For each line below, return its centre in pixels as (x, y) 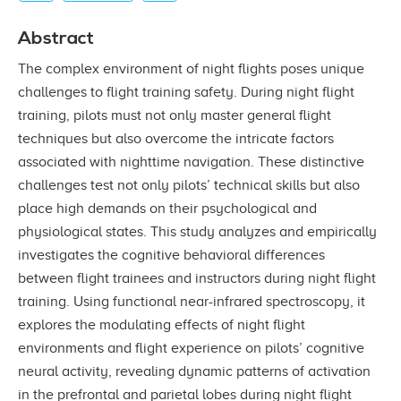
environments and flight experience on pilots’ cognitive (191, 348)
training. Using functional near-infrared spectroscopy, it (192, 301)
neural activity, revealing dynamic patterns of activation (194, 371)
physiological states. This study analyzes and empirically (197, 231)
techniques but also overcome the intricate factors (176, 138)
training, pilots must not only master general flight (175, 115)
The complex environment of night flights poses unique (191, 68)
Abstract (56, 38)
